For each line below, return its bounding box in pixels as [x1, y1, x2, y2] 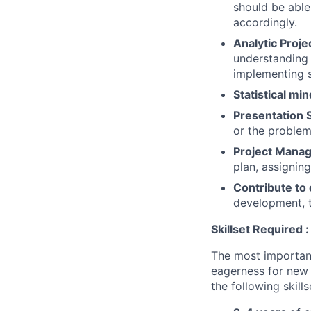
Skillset [211, 222, 250, 236]
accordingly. [233, 15, 297, 29]
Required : [250, 222, 309, 236]
